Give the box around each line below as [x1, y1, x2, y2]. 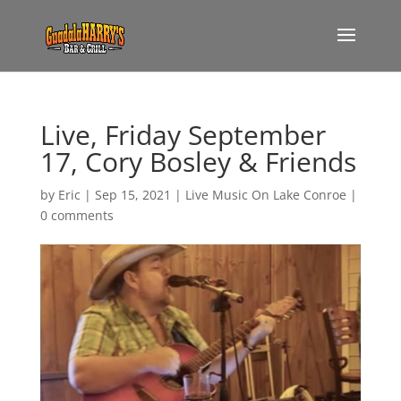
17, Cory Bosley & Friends [39, 143, 356, 180]
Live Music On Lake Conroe [184, 186, 346, 203]
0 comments [39, 207, 114, 224]
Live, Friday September [39, 116, 326, 153]
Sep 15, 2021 [94, 186, 171, 203]
